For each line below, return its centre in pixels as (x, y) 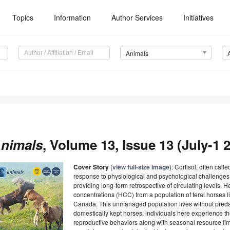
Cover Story (91, 167)
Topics (23, 17)
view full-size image (141, 167)
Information (73, 17)
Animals (137, 53)
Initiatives (199, 17)
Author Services (137, 17)
